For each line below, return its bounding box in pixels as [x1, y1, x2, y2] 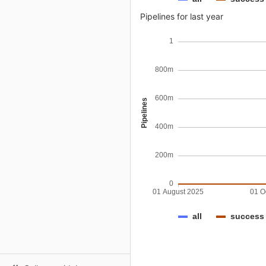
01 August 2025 [153, 188, 204, 197]
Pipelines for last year [140, 11, 223, 21]
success [230, 211, 264, 221]
